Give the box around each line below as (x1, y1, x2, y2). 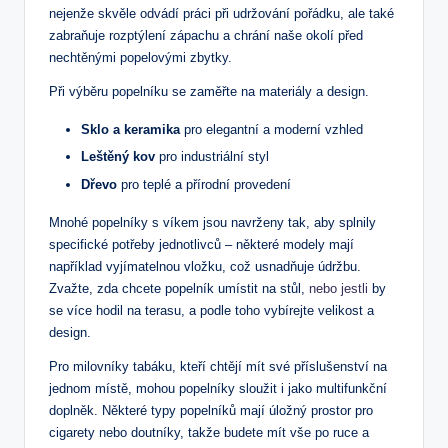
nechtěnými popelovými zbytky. (49, 50, 232, 66)
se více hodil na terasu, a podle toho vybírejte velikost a (49, 302, 374, 318)
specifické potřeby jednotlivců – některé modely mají (49, 236, 354, 252)
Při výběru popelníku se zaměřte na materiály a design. (49, 84, 369, 100)
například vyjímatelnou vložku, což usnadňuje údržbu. (49, 258, 361, 274)
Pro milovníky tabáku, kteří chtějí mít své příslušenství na (49, 358, 387, 374)
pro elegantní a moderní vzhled (180, 122, 363, 138)
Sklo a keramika (81, 122, 180, 138)
